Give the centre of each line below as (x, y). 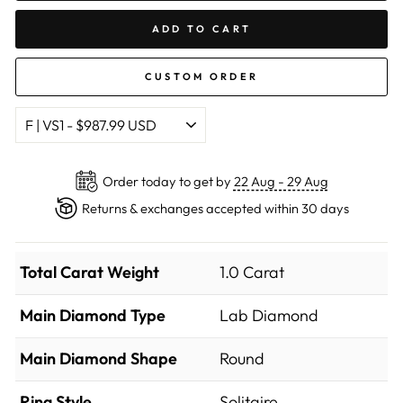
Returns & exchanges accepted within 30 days (215, 208)
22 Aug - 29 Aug (281, 181)
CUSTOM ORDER (201, 76)
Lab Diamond (269, 315)
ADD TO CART (201, 29)
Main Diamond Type (93, 315)
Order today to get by (168, 181)
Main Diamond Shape (99, 358)
